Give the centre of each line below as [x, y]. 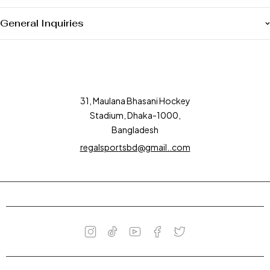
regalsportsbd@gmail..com [135, 147]
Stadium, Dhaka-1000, [135, 115]
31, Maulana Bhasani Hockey [135, 101]
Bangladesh [135, 130]
